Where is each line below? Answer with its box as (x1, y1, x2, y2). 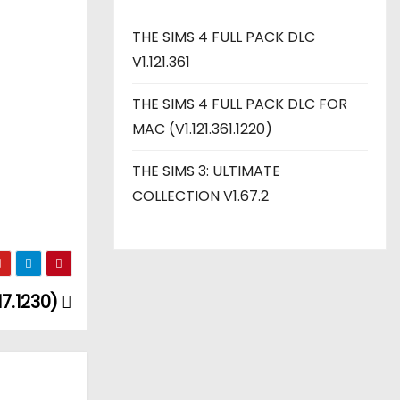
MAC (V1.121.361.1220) (132, 119, 272, 139)
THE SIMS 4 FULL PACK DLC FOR (132, 94, 347, 114)
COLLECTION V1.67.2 (132, 186, 269, 206)
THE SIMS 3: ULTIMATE (132, 161, 280, 181)
